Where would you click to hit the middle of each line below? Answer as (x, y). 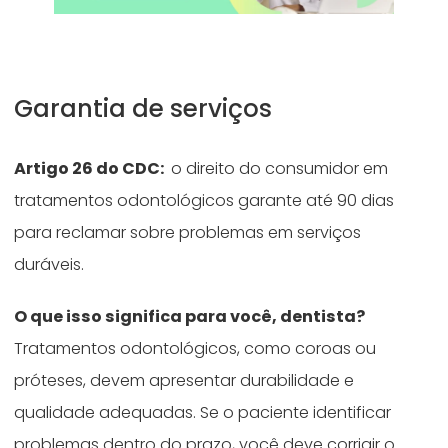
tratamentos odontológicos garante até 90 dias (204, 201)
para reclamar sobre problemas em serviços (188, 233)
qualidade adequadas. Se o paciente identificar (203, 412)
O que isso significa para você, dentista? (190, 316)
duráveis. (51, 265)
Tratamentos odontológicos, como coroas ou (195, 348)
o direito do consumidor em (278, 169)
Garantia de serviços (146, 109)
